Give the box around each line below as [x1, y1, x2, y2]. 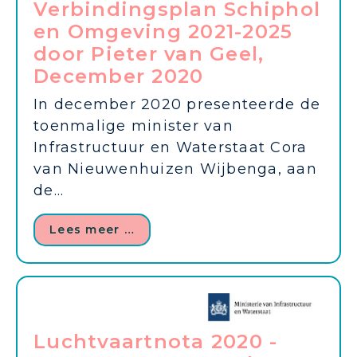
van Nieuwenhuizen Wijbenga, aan [33, 159, 317, 178]
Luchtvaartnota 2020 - [33, 329, 278, 353]
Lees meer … [49, 222, 135, 237]
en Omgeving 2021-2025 [33, 19, 293, 43]
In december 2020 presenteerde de [33, 95, 320, 113]
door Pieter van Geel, [33, 41, 265, 65]
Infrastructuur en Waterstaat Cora [33, 138, 308, 156]
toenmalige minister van [33, 116, 233, 135]
